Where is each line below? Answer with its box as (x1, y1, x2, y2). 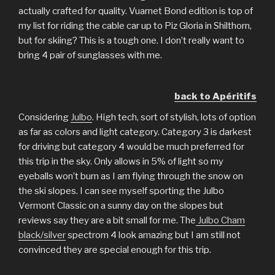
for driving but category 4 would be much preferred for (18, 141, 244, 152)
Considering (18, 112, 71, 123)
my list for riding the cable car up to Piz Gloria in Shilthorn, (18, 20, 252, 31)
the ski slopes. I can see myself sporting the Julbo (18, 185, 224, 196)
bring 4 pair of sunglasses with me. (18, 49, 162, 61)
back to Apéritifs (174, 90, 257, 102)
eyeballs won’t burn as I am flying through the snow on (18, 171, 243, 182)
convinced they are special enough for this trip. (18, 244, 211, 255)
